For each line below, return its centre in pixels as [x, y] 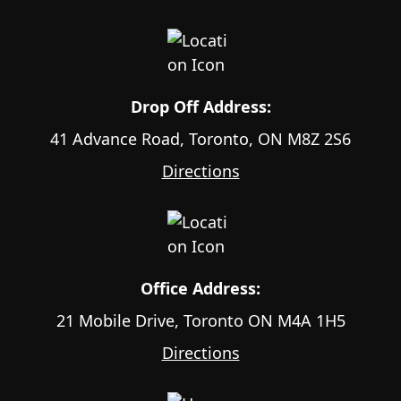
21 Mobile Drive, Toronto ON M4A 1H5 [200, 321]
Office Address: [200, 289]
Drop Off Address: [200, 107]
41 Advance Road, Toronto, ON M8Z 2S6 [200, 139]
